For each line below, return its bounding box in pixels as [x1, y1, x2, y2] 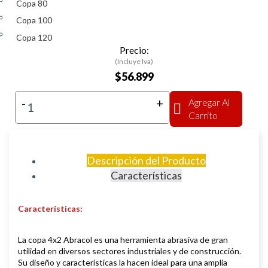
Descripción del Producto [86, 153, 206, 167]
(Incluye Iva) [115, 56, 153, 66]
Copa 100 [16, 15, 52, 26]
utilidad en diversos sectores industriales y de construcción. [18, 245, 241, 256]
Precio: [119, 44, 149, 56]
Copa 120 [16, 32, 52, 42]
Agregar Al [188, 96, 230, 108]
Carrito [188, 109, 218, 121]
